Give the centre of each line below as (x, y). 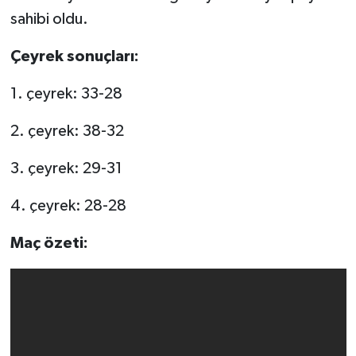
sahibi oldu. (49, 19)
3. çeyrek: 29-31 (66, 168)
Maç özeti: (49, 243)
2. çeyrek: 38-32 (67, 131)
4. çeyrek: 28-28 (68, 205)
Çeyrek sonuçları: (74, 56)
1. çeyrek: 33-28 (66, 93)
